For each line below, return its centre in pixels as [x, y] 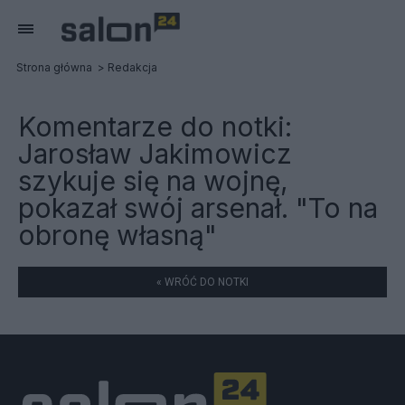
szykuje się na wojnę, [153, 181]
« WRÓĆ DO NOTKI [202, 282]
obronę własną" [118, 235]
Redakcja [132, 67]
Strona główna [54, 67]
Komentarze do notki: [155, 127]
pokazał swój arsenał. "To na [198, 208]
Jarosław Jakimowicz [155, 154]
